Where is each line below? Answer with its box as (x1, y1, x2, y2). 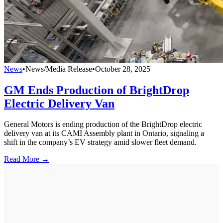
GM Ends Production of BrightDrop (4, 83, 189, 97)
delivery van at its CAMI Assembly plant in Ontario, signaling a (4, 129, 204, 138)
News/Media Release (25, 64, 92, 73)
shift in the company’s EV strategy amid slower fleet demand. (4, 138, 197, 147)
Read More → (4, 155, 49, 164)
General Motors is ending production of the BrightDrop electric (4, 120, 202, 129)
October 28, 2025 (95, 64, 150, 73)
